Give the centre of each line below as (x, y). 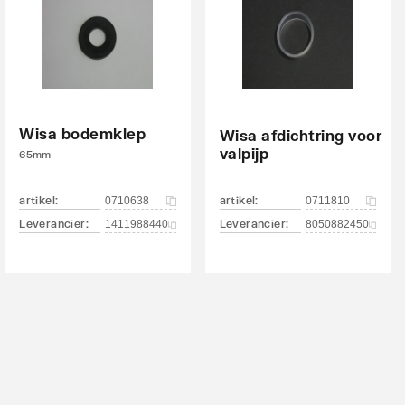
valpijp (244, 153)
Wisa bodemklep (83, 133)
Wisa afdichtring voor (301, 135)
